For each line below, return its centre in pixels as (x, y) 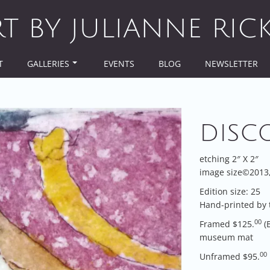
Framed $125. (227, 224)
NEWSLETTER (231, 64)
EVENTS (119, 64)
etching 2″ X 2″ (229, 159)
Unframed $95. (229, 256)
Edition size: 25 (230, 191)
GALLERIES (48, 64)
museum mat (226, 237)
